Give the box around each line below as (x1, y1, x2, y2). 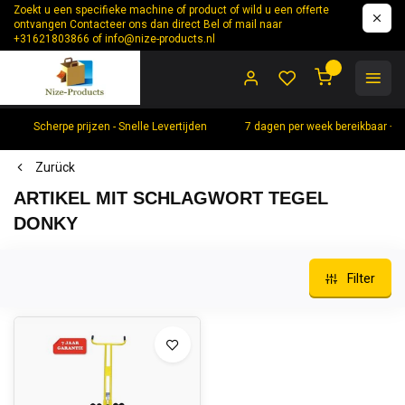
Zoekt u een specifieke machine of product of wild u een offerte (14, 3, 329, 18)
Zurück (35, 158, 75, 177)
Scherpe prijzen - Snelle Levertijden (33, 119, 207, 135)
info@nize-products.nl (105, 32, 215, 47)
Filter (347, 268, 375, 288)
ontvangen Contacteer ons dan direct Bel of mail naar (14, 17, 282, 33)
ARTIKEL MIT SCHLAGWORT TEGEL (14, 188, 328, 208)
